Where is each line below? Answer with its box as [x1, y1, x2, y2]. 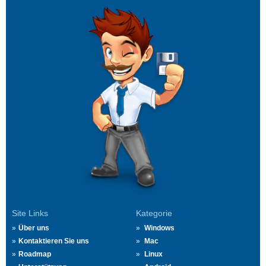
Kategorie [136, 208, 172, 218]
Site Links [12, 208, 48, 218]
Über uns [18, 224, 49, 233]
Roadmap [18, 250, 51, 259]
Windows [144, 224, 175, 233]
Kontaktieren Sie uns [18, 237, 89, 246]
